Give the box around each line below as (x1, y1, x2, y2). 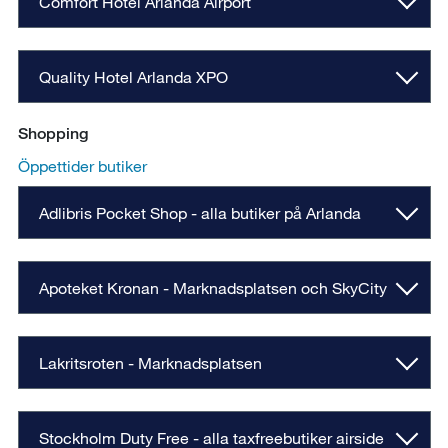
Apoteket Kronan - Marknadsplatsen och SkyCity (38, 278, 387, 298)
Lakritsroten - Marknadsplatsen (38, 353, 262, 373)
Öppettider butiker (17, 156, 147, 176)
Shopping (17, 124, 88, 144)
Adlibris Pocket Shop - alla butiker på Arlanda (38, 203, 361, 223)
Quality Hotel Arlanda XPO (38, 67, 228, 87)
